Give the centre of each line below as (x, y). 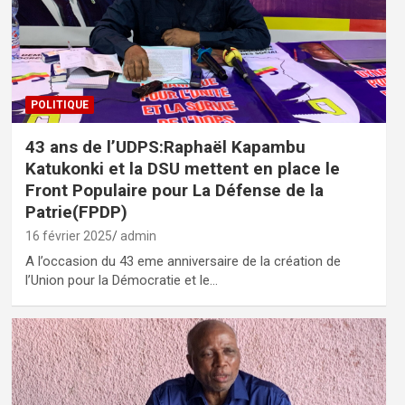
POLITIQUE (59, 104)
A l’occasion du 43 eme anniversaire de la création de (183, 261)
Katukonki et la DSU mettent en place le (182, 168)
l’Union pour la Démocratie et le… (121, 280)
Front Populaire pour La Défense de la (174, 190)
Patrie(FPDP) (76, 212)
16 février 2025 (68, 235)
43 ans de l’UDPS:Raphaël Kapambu (165, 146)
